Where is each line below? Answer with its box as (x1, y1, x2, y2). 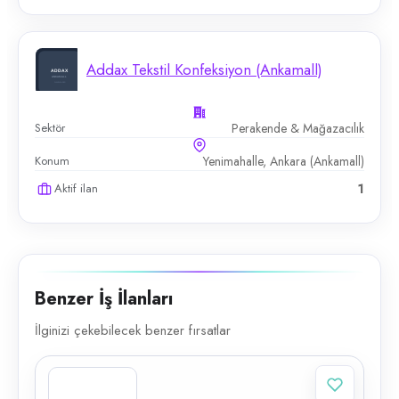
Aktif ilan (54, 180, 98, 197)
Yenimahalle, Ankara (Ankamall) (203, 152, 364, 170)
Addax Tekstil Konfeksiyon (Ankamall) (86, 59, 322, 80)
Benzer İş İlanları (35, 286, 173, 312)
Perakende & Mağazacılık (232, 119, 364, 137)
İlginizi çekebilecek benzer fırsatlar (35, 321, 231, 340)
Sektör (35, 119, 65, 136)
